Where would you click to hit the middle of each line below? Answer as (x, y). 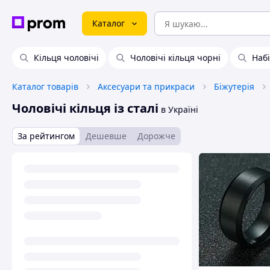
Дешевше (106, 136)
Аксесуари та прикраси (146, 86)
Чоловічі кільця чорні (175, 58)
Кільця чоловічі (66, 58)
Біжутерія (234, 86)
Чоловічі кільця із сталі (85, 108)
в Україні (178, 109)
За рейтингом (46, 136)
